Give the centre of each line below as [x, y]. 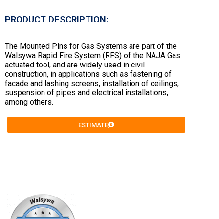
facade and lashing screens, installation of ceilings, [92, 84]
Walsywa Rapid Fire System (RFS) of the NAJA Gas [93, 56]
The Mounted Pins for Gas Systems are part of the [91, 46]
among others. [29, 102]
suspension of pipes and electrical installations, [87, 93]
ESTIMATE [93, 125]
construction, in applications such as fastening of [88, 74]
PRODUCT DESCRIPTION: [57, 20]
